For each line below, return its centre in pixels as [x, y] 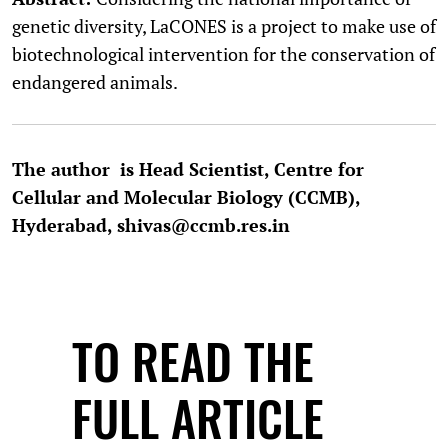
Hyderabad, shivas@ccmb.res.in [151, 224]
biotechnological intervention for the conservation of [223, 53]
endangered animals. [95, 81]
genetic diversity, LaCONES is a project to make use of [224, 25]
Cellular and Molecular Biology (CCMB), [186, 196]
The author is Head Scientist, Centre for [188, 168]
